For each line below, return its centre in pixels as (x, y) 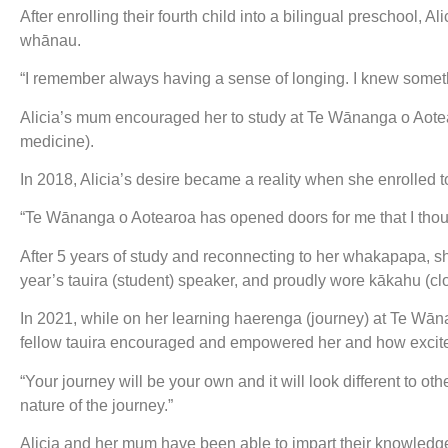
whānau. (50, 40)
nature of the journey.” (96, 405)
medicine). (57, 141)
